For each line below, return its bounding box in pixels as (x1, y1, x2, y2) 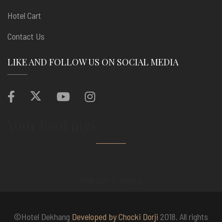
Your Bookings (7, 116, 98, 134)
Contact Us (7, 31, 45, 42)
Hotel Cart (7, 10, 41, 21)
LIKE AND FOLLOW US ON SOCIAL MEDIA (7, 56, 178, 68)
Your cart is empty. (79, 174, 143, 185)
